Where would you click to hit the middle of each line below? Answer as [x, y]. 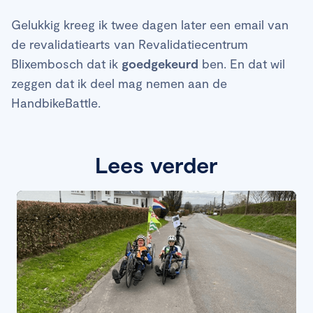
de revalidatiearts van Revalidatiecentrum [130, 44]
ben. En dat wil [242, 63]
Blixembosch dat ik [66, 63]
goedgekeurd [160, 63]
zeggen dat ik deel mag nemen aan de [119, 83]
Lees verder [156, 164]
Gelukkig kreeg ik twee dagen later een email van [150, 24]
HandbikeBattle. [56, 102]
